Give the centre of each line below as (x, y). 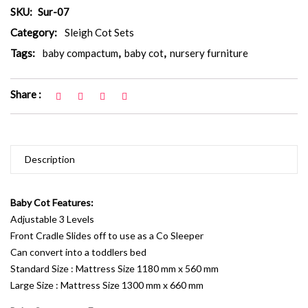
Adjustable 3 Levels (52, 219)
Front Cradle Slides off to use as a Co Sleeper (107, 236)
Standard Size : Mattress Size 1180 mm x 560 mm (114, 269)
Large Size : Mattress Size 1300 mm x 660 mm (107, 285)
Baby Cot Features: (52, 203)
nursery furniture (209, 53)
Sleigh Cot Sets (99, 33)
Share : (26, 95)
